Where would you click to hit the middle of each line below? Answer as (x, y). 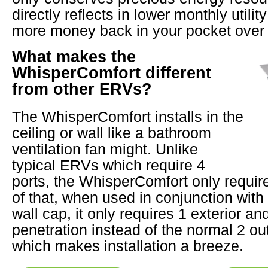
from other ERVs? (82, 89)
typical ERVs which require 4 (109, 165)
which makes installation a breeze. (128, 246)
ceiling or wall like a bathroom (112, 133)
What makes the (74, 56)
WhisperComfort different (112, 72)
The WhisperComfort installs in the (128, 116)
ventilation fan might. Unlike (105, 149)
